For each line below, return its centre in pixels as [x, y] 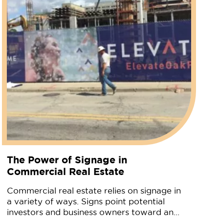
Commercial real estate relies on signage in [94, 190]
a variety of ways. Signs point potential [86, 201]
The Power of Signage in [67, 159]
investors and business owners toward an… [93, 212]
